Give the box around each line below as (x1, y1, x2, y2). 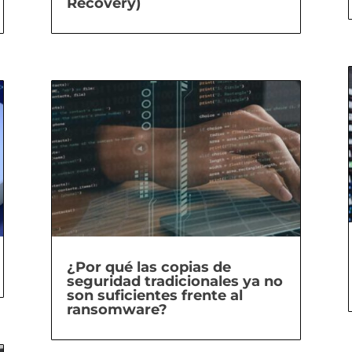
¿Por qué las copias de (66, 258, 231, 277)
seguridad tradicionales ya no (66, 273, 283, 291)
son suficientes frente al (66, 287, 243, 305)
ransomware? (66, 301, 167, 319)
